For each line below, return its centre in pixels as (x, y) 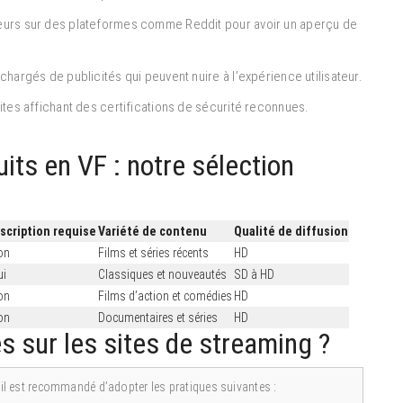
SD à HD (254, 274)
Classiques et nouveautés (162, 274)
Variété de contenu (152, 231)
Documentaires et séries (158, 317)
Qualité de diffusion (291, 231)
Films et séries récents (153, 252)
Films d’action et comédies (165, 296)
